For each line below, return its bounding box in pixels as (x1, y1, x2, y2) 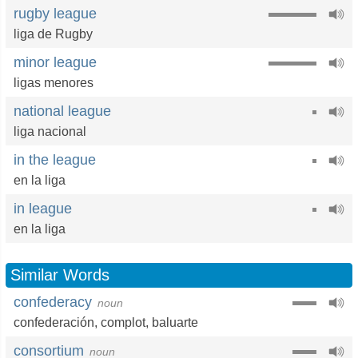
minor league (14, 54, 97, 70)
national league (14, 103, 111, 119)
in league (14, 201, 72, 217)
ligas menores (14, 76, 93, 89)
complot (101, 316, 145, 329)
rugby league (14, 6, 97, 22)
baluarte (152, 316, 198, 329)
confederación (14, 316, 94, 329)
